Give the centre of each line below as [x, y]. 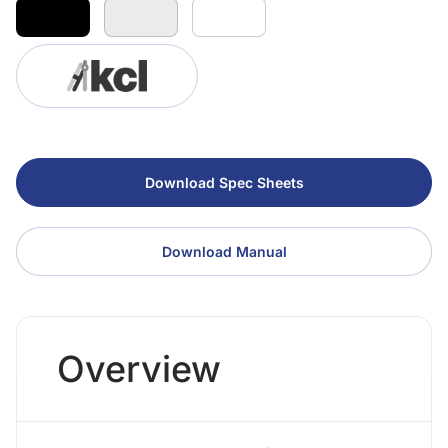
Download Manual [224, 251]
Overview [139, 369]
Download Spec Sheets [224, 182]
